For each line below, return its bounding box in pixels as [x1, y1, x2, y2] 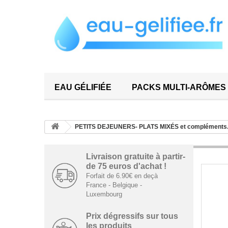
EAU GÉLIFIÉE [54, 83, 111, 92]
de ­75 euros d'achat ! [85, 162, 166, 171]
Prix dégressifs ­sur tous [85, 212, 178, 221]
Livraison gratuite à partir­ [85, 152, 185, 161]
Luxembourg [85, 190, 122, 198]
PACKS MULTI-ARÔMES [132, 83, 226, 92]
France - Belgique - [85, 181, 142, 189]
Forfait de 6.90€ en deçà [85, 172, 158, 180]
